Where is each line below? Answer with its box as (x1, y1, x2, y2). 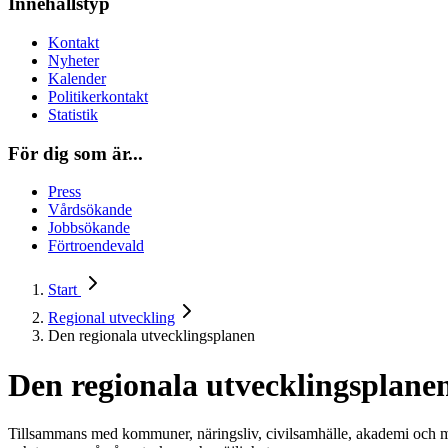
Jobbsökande (48, 219, 130, 237)
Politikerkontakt (48, 87, 148, 105)
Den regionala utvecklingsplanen (48, 327, 255, 345)
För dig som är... (8, 142, 143, 164)
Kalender (48, 69, 106, 87)
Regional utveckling (48, 309, 175, 327)
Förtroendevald (48, 237, 144, 255)
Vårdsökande (48, 201, 132, 219)
